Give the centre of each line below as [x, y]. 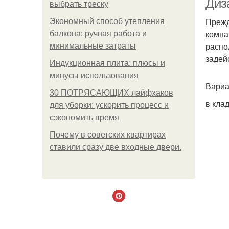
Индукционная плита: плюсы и [107, 63]
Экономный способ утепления [107, 21]
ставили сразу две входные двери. [116, 147]
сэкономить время [84, 117]
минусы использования [94, 75]
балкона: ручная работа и [98, 33]
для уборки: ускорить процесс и [109, 105]
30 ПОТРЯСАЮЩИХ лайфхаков [111, 93]
